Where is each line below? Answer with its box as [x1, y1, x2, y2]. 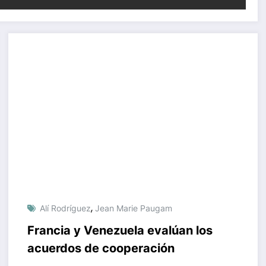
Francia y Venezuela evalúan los [27, 223, 213, 237]
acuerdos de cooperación [27, 240, 175, 255]
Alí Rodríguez [39, 202, 91, 213]
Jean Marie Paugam [94, 202, 172, 213]
